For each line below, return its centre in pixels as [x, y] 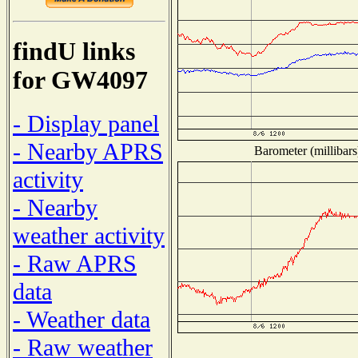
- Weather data [82, 319]
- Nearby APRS [88, 151]
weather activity [89, 235]
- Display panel [86, 123]
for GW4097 [80, 81]
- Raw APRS [75, 263]
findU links [74, 52]
